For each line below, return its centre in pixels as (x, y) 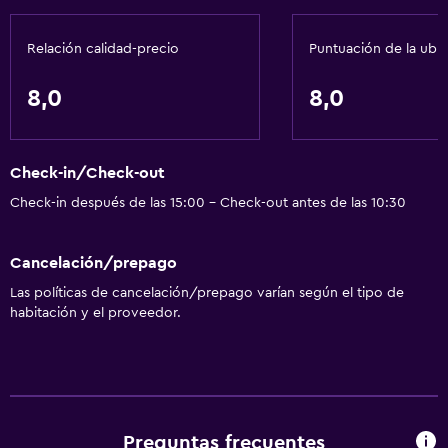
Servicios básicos (73, 12)
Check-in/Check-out (87, 173)
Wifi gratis (47, 44)
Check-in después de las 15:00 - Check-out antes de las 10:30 (208, 203)
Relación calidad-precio (103, 49)
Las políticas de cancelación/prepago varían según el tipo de (207, 292)
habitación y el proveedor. (95, 312)
